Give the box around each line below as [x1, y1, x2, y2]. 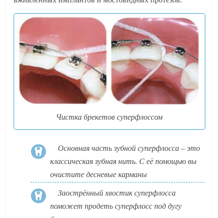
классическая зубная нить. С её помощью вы [50, 157, 197, 166]
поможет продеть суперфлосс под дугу [50, 201, 182, 210]
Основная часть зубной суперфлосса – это [58, 144, 200, 153]
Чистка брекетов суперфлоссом [56, 113, 163, 122]
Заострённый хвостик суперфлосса [58, 188, 176, 197]
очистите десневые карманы [50, 170, 147, 179]
